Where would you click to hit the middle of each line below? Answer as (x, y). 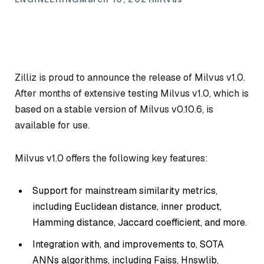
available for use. (52, 125)
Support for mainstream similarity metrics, (125, 191)
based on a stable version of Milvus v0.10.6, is (114, 109)
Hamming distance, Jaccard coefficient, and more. (140, 223)
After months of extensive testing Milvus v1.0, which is (132, 93)
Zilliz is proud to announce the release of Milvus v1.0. (130, 77)
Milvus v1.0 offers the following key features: (111, 158)
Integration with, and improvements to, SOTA (128, 245)
